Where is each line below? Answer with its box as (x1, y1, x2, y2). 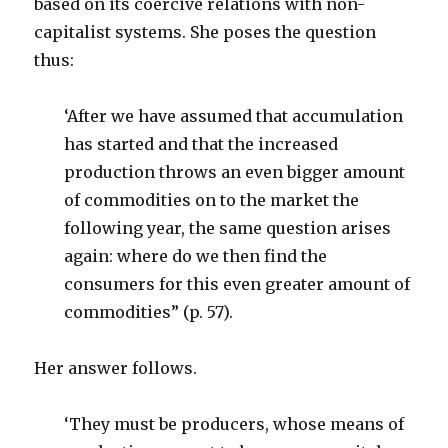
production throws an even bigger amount (64, 162, 406, 182)
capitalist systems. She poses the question (34, 22, 377, 42)
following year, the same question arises (64, 218, 392, 238)
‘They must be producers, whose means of (64, 414, 405, 434)
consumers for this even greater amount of (64, 274, 411, 294)
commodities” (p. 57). (64, 302, 234, 322)
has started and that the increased (64, 134, 339, 154)
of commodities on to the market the (64, 190, 360, 210)
